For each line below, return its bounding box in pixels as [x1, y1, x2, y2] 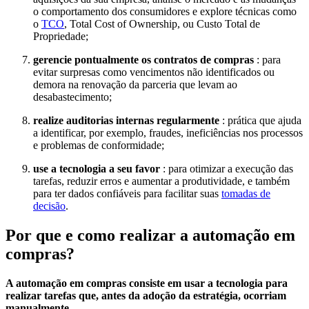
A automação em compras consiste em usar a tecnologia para [6, 277, 288, 289]
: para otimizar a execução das [160, 162, 293, 175]
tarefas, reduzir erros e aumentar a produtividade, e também [33, 175, 290, 187]
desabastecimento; [33, 90, 112, 103]
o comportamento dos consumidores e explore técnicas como [33, 5, 297, 17]
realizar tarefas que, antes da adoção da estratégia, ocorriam [6, 289, 286, 301]
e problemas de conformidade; [33, 139, 167, 151]
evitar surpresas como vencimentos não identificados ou [33, 66, 275, 78]
